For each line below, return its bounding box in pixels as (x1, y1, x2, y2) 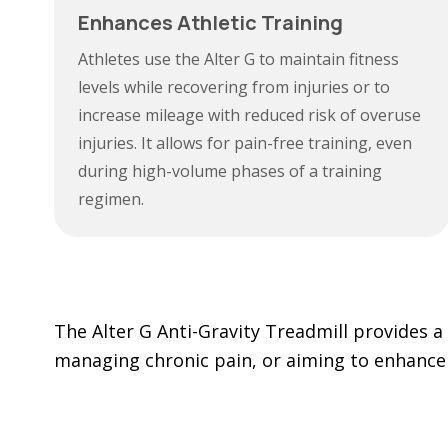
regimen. (77, 188, 144, 210)
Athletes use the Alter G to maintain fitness (77, 48, 399, 70)
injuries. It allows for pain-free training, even (77, 132, 412, 154)
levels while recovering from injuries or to (77, 76, 390, 98)
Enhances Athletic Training (77, 9, 343, 36)
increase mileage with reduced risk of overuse (77, 104, 421, 126)
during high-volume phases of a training (77, 160, 382, 182)
